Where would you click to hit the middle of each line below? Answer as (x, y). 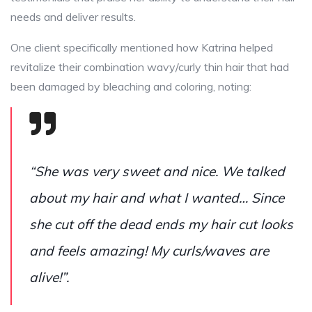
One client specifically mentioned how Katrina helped (142, 47)
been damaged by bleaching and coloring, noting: (131, 86)
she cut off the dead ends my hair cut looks (161, 224)
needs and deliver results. (73, 16)
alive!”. (49, 277)
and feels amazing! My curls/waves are (149, 250)
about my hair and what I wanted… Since (157, 197)
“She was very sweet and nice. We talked (157, 171)
